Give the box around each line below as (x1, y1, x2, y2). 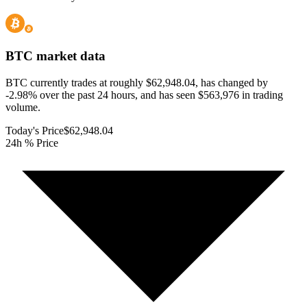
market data (33, 49, 106, 64)
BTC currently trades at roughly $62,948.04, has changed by (5, 76, 268, 88)
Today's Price (5, 124, 64, 136)
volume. (5, 101, 40, 113)
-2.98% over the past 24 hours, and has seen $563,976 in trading (5, 88, 283, 101)
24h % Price (5, 136, 58, 149)
